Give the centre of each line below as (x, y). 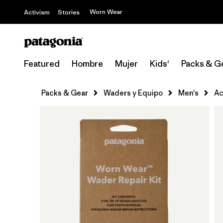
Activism (37, 12)
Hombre (87, 64)
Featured (42, 64)
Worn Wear (106, 12)
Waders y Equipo (133, 93)
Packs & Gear (65, 93)
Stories (69, 12)
